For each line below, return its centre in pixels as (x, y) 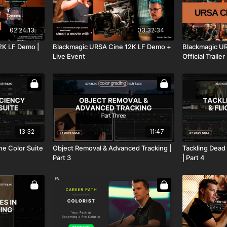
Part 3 (62, 157)
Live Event (69, 56)
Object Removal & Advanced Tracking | (112, 148)
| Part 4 (193, 157)
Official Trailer (203, 56)
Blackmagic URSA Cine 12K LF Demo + (112, 47)
